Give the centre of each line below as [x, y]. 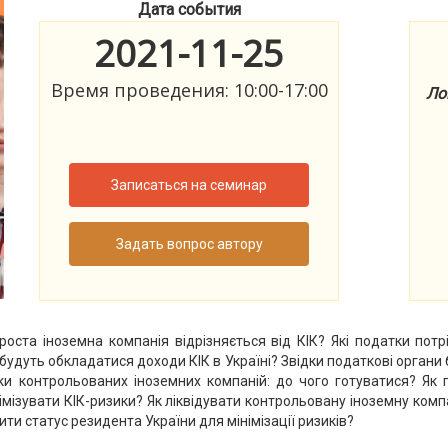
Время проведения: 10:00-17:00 [189, 90]
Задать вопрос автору [189, 244]
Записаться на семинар [189, 185]
